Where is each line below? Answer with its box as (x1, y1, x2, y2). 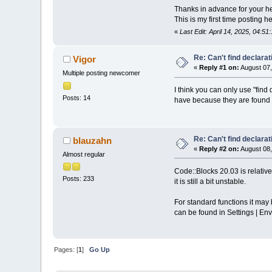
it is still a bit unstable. (174, 177, 246, 186)
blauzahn (72, 135, 112, 146)
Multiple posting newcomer (63, 69, 141, 77)
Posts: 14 (63, 93, 91, 101)
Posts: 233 (63, 174, 95, 182)
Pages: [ (54, 245, 79, 253)
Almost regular (63, 150, 106, 158)
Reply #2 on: (199, 144, 240, 152)
